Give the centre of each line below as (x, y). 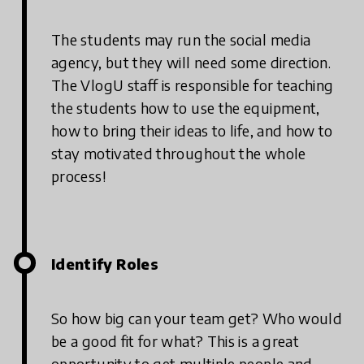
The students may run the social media (181, 39)
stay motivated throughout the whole (179, 153)
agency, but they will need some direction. (191, 62)
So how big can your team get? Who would (197, 318)
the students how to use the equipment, (186, 107)
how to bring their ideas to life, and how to (192, 130)
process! (78, 175)
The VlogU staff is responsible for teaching (193, 84)
